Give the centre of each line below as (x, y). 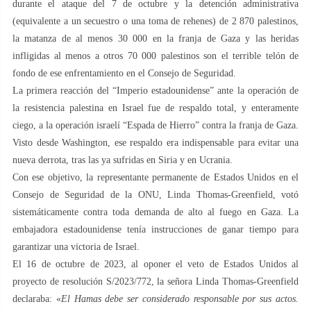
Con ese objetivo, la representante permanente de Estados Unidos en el (155, 177)
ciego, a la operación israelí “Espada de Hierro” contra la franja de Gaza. (155, 125)
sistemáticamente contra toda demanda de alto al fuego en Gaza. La (155, 212)
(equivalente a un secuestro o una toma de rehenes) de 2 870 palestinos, (155, 21)
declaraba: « (37, 299)
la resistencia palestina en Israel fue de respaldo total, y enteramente (155, 108)
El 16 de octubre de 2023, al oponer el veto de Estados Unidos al (155, 264)
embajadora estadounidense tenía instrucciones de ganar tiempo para (155, 229)
